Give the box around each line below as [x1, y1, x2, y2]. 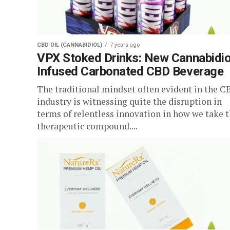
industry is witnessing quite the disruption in [37, 95, 222, 107]
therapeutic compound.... [37, 120, 138, 132]
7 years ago [110, 42, 140, 48]
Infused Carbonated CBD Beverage [37, 64, 224, 79]
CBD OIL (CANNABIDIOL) [37, 42, 102, 48]
